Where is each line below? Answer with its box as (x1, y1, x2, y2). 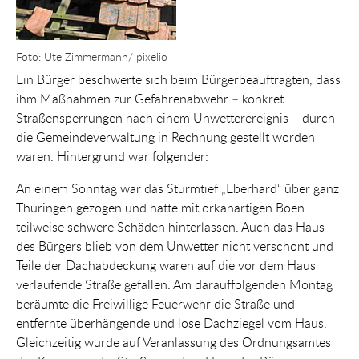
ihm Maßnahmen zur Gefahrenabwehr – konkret (16, 89, 284, 107)
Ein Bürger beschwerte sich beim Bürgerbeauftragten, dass (16, 70, 341, 88)
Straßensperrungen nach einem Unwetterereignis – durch (16, 108, 335, 127)
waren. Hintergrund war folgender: (16, 147, 208, 165)
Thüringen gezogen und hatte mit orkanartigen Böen (16, 198, 305, 216)
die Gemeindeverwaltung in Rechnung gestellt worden (16, 127, 315, 146)
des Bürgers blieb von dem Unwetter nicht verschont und (16, 236, 333, 255)
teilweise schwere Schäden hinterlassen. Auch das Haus (16, 217, 325, 236)
